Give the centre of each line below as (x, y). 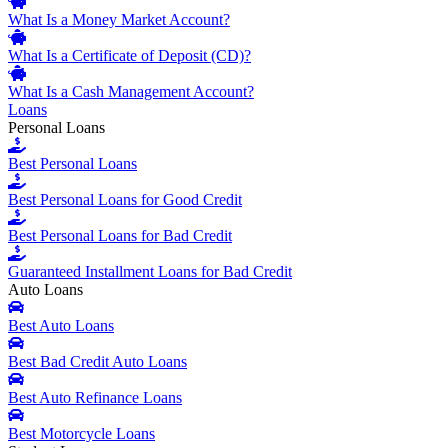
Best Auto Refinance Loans (95, 398)
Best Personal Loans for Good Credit (125, 200)
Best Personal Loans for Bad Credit (120, 236)
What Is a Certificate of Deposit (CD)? (129, 56)
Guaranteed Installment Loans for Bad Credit (150, 272)
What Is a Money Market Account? (119, 20)
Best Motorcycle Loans (81, 434)
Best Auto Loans (61, 326)
